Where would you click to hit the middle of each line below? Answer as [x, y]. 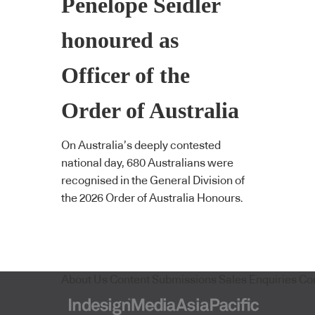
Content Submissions [163, 279]
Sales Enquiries [258, 279]
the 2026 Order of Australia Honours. [152, 199]
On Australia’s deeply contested [141, 146]
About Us [84, 279]
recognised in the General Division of [153, 181]
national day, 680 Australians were [147, 163]
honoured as [120, 40]
